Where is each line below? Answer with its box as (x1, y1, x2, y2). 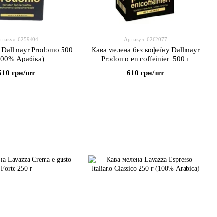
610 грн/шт (127, 69, 164, 77)
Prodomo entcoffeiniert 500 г (101, 55, 189, 62)
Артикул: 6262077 (124, 36, 167, 42)
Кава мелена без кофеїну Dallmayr (91, 46, 200, 54)
